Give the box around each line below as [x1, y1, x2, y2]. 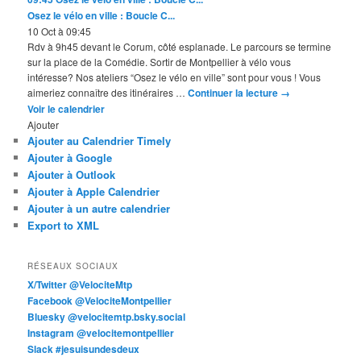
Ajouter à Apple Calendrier [27, 184, 160, 200]
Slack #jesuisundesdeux [27, 341, 140, 356]
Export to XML [27, 218, 100, 234]
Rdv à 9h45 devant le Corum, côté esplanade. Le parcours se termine [27, 39, 332, 54]
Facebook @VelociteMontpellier [27, 293, 172, 308]
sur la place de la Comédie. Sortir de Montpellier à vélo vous [27, 55, 292, 69]
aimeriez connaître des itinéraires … [27, 85, 189, 100]
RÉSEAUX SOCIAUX [27, 259, 119, 272]
